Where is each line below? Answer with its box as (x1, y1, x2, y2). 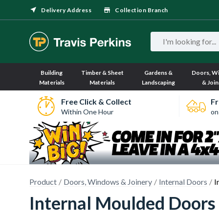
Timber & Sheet (81, 69, 124, 76)
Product (29, 177, 57, 186)
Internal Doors (159, 177, 207, 186)
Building (41, 69, 63, 76)
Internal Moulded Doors (29, 192, 216, 214)
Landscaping (142, 79, 175, 86)
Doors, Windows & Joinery (64, 177, 152, 186)
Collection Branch (115, 6, 168, 14)
